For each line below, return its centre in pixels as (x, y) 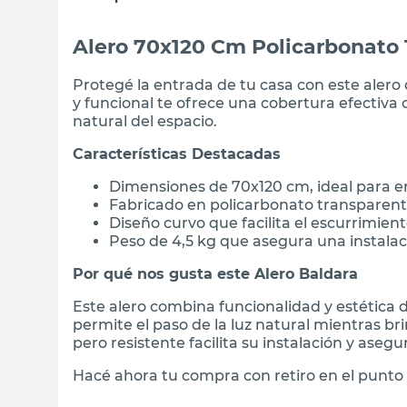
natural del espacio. (145, 121)
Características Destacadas (177, 154)
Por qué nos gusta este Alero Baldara (215, 273)
